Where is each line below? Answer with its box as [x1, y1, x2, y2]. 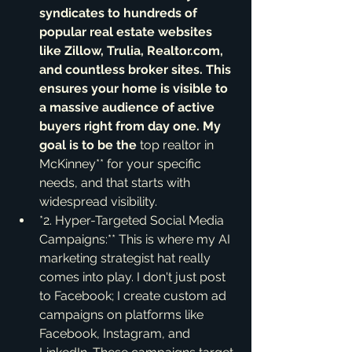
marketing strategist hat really [39, 251, 214, 266]
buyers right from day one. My [39, 119, 224, 134]
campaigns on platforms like [39, 307, 207, 322]
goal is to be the [39, 137, 140, 152]
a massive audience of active [39, 100, 218, 115]
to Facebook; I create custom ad [39, 288, 229, 303]
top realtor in [140, 137, 217, 152]
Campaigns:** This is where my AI [39, 232, 233, 247]
